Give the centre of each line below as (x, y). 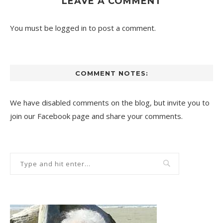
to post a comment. (121, 28)
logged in (71, 28)
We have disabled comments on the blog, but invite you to (110, 103)
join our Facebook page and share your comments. (96, 116)
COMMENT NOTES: (111, 73)
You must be (33, 28)
